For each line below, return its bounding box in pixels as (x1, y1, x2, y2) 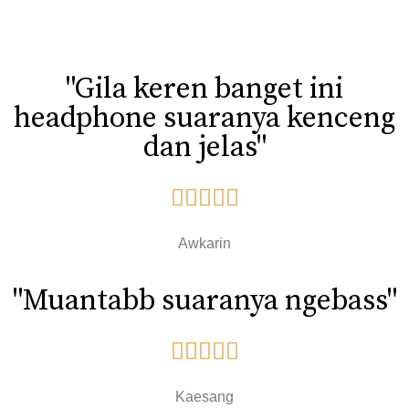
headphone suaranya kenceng (14, 100, 395, 138)
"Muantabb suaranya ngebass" (12, 282, 397, 320)
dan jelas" (142, 130, 267, 167)
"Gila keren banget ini (66, 71, 343, 109)
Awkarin (178, 236, 231, 252)
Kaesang (175, 388, 234, 404)
